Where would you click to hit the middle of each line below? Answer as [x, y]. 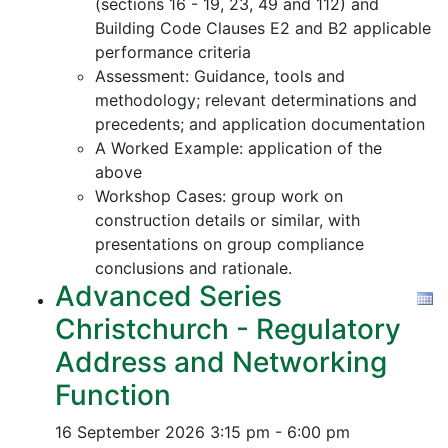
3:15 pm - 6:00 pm [280, 432]
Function [113, 395]
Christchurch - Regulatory [228, 329]
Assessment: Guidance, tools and [220, 76]
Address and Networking [221, 362]
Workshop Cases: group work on [219, 196]
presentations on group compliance [229, 244]
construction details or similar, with [227, 220]
